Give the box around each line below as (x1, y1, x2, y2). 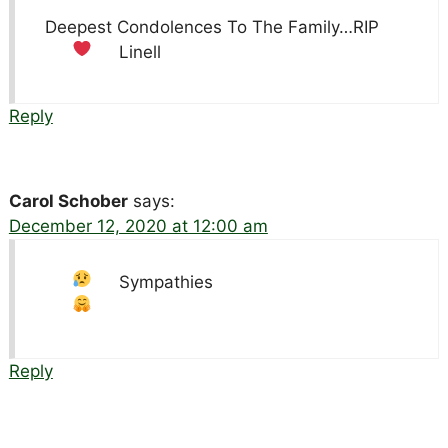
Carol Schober (8, 190, 128, 211)
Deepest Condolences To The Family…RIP (44, 16, 379, 37)
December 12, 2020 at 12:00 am (8, 215, 268, 236)
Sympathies (119, 271, 214, 292)
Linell (119, 41, 162, 62)
